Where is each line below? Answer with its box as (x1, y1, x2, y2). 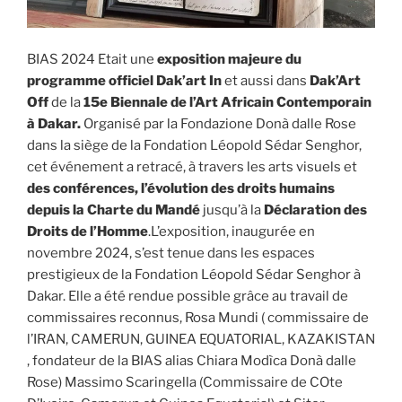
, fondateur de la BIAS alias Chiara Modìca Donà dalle (27, 352, 356, 369)
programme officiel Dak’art (27, 72, 206, 89)
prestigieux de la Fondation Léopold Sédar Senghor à (27, 266, 361, 283)
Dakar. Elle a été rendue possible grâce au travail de (27, 287, 348, 304)
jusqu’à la (200, 201, 264, 218)
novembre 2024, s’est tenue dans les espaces (27, 244, 315, 261)
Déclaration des (264, 201, 367, 218)
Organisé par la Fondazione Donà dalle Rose (83, 115, 356, 132)
